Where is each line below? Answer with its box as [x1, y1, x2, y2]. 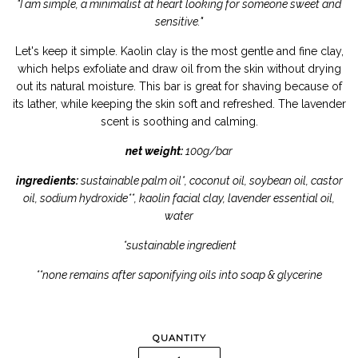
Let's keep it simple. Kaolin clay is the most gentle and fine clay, [14, 45, 344, 58]
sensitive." [155, 15, 203, 29]
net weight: [125, 145, 183, 158]
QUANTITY [152, 332, 206, 344]
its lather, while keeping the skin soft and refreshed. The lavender [12, 97, 346, 111]
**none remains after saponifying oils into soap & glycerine [36, 268, 322, 282]
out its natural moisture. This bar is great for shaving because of [16, 80, 342, 93]
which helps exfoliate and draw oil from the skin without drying [17, 62, 341, 76]
